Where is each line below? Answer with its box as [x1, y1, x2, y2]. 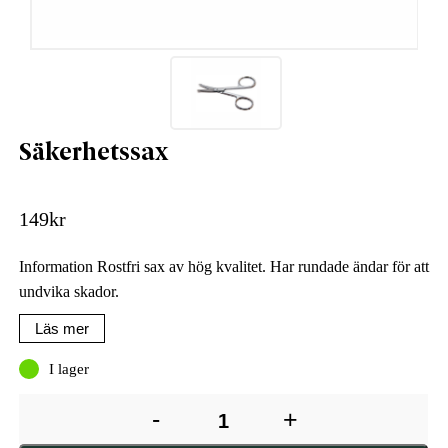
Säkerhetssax [18, 141, 169, 166]
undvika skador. [18, 282, 119, 300]
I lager [48, 360, 89, 377]
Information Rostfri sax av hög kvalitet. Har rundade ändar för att [18, 257, 429, 275]
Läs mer [34, 319, 89, 337]
